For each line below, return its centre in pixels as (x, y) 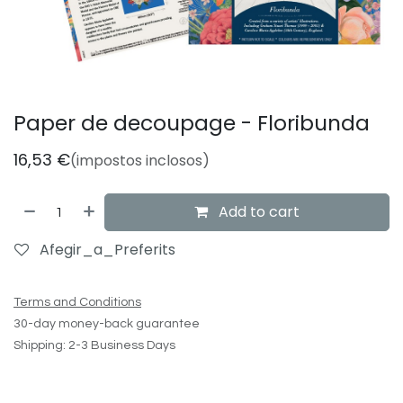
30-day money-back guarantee (107, 324)
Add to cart (258, 212)
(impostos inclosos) (140, 161)
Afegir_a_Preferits (107, 250)
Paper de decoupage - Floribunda (192, 123)
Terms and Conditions (77, 303)
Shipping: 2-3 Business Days (94, 346)
